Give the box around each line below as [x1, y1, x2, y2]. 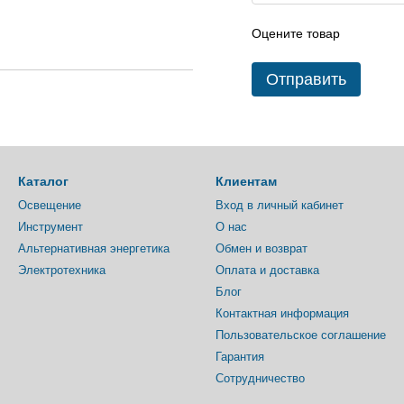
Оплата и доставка [216, 263, 319, 278]
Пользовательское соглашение [216, 328, 386, 343]
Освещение [18, 198, 81, 213]
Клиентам [216, 174, 277, 189]
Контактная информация [216, 307, 349, 321]
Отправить [266, 70, 346, 88]
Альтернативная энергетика [18, 242, 170, 256]
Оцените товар [252, 26, 340, 41]
